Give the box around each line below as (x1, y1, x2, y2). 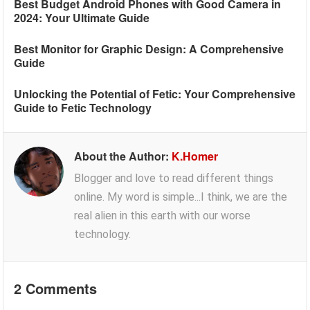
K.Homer (172, 148, 219, 165)
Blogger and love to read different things (74, 172, 274, 185)
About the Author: (74, 148, 172, 165)
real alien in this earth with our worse (74, 209, 251, 223)
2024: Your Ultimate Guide (14, 10, 150, 26)
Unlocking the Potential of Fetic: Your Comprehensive (14, 86, 296, 102)
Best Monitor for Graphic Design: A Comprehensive (14, 41, 284, 57)
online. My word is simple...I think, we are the (74, 190, 288, 204)
